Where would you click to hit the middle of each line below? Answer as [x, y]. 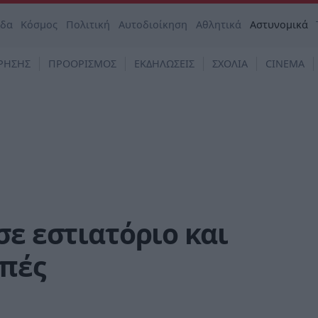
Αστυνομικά [279, 24]
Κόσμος [39, 24]
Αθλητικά [218, 24]
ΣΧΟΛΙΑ [230, 64]
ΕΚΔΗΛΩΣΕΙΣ [164, 64]
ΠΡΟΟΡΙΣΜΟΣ [82, 64]
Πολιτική [88, 24]
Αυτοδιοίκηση [153, 24]
